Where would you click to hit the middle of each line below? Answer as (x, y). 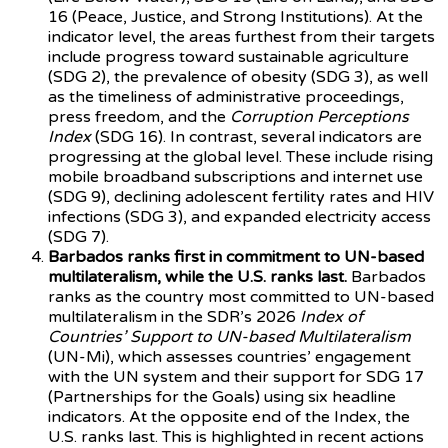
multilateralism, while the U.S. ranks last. (197, 276)
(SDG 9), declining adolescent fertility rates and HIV (241, 196)
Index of (331, 316)
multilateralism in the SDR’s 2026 (174, 316)
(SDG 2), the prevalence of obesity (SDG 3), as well (238, 76)
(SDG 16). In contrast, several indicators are (256, 136)
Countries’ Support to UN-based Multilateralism (229, 336)
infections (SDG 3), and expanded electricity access (239, 216)
